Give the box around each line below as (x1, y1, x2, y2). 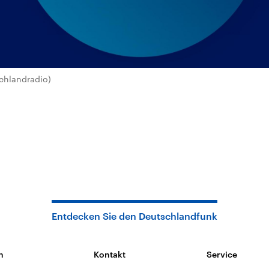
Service (206, 249, 237, 259)
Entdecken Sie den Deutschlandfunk (52, 210, 217, 222)
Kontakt (94, 249, 125, 259)
